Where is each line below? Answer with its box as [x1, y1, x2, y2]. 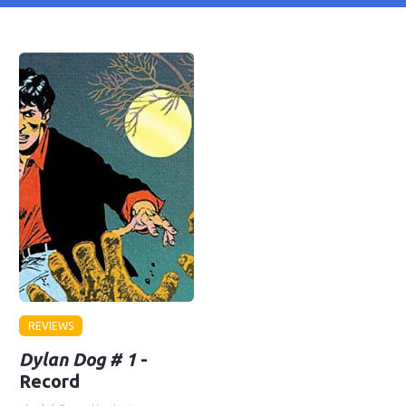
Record [19, 371, 81, 391]
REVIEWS [28, 320, 74, 332]
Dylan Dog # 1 [19, 349, 137, 370]
